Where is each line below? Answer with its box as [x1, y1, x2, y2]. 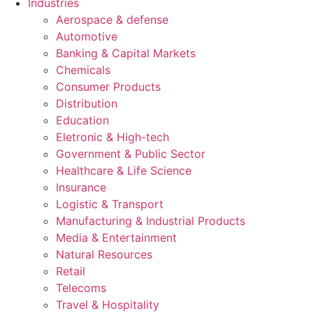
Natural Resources [56, 247, 152, 261]
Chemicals [56, 63, 110, 77]
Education [56, 113, 109, 127]
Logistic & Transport [56, 197, 163, 211]
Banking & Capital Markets [56, 46, 196, 60]
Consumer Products [56, 80, 161, 94]
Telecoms [56, 281, 106, 295]
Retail [56, 264, 85, 278]
